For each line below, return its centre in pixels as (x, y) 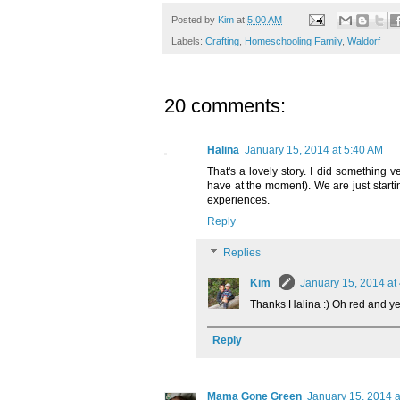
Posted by (195, 19)
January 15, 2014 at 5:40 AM (314, 150)
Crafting (222, 42)
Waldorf (364, 42)
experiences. (238, 200)
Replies (242, 253)
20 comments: (225, 106)
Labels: (188, 42)
